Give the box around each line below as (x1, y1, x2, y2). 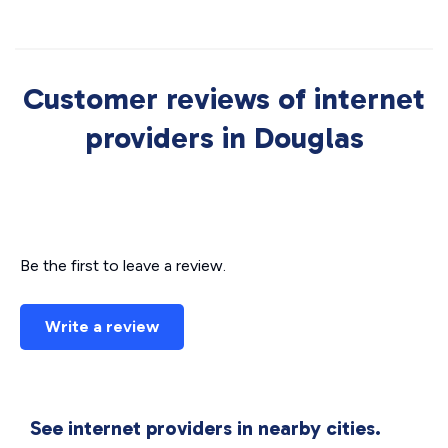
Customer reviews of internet (23, 81, 425, 117)
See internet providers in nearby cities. (30, 416, 381, 440)
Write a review (45, 317, 159, 336)
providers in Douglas (84, 120, 364, 156)
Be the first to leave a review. (20, 256, 226, 275)
